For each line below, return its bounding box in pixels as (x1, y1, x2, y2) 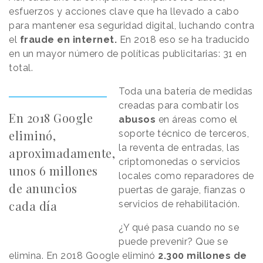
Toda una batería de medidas (119, 86, 253, 97)
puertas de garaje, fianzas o (119, 184, 246, 196)
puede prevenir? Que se (119, 236, 228, 248)
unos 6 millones (9, 163, 98, 179)
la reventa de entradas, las (119, 142, 240, 154)
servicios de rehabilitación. (119, 198, 240, 210)
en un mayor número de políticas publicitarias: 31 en (9, 48, 247, 60)
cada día (9, 198, 57, 214)
